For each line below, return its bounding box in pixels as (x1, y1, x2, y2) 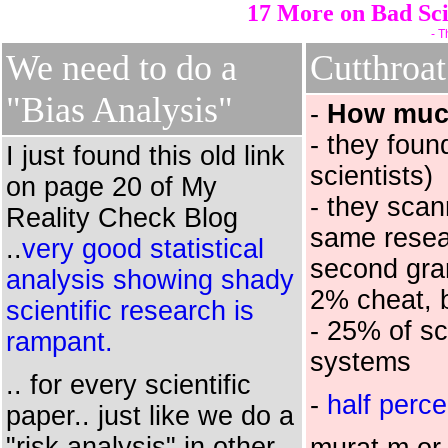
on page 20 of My (6, 172, 217, 202)
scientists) (310, 161, 433, 191)
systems (310, 347, 411, 377)
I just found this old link (6, 141, 285, 171)
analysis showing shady (6, 265, 294, 295)
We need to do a (6, 48, 237, 88)
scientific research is (6, 296, 254, 326)
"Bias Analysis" (6, 90, 233, 130)
